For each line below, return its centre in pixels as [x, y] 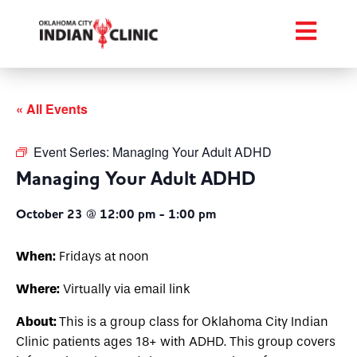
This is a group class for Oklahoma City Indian [194, 322]
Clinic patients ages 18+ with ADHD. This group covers [176, 341]
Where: [38, 289]
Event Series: [73, 152]
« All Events [52, 109]
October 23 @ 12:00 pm [86, 214]
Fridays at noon [102, 256]
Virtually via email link [125, 289]
